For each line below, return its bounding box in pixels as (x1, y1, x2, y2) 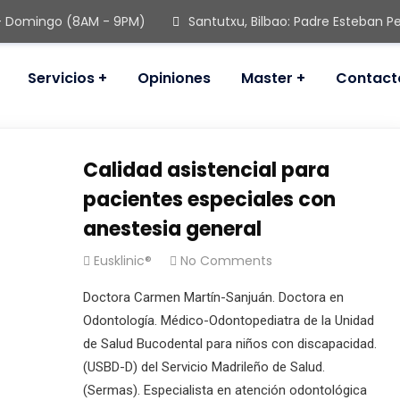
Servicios (28, 68, 95, 88)
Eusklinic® (93, 252, 152, 270)
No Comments (179, 252, 272, 270)
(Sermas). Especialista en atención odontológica (82, 382, 367, 398)
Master (241, 68, 293, 88)
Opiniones (137, 68, 211, 88)
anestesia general (82, 215, 262, 243)
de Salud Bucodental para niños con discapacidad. (82, 336, 377, 352)
